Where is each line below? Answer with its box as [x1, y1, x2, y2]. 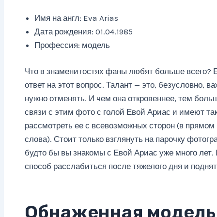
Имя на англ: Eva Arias [34, 13, 118, 23]
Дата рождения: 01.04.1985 [34, 27, 133, 37]
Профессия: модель [34, 40, 110, 50]
